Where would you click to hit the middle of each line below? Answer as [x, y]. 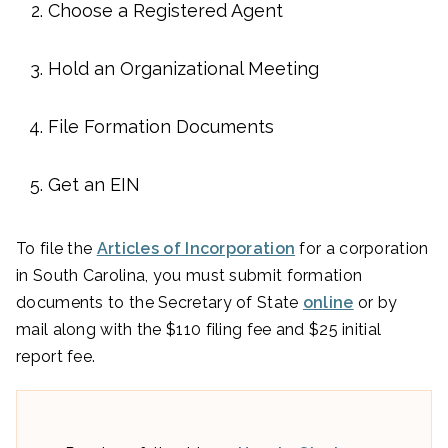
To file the [56, 249]
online [328, 303]
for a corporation [362, 249]
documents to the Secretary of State [159, 303]
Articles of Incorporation [196, 249]
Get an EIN [94, 185]
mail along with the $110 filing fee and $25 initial [199, 330]
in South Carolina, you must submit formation [189, 276]
